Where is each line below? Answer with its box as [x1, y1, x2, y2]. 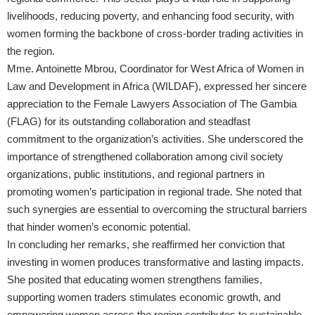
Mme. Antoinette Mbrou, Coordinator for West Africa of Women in [7, 63, 304, 75]
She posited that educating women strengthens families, [7, 274, 262, 286]
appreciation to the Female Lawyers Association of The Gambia [7, 98, 297, 110]
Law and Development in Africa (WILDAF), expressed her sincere [7, 80, 307, 93]
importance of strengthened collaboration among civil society [7, 150, 283, 163]
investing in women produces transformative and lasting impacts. [7, 256, 304, 269]
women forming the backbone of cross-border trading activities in [7, 27, 303, 40]
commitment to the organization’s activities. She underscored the [7, 133, 303, 146]
